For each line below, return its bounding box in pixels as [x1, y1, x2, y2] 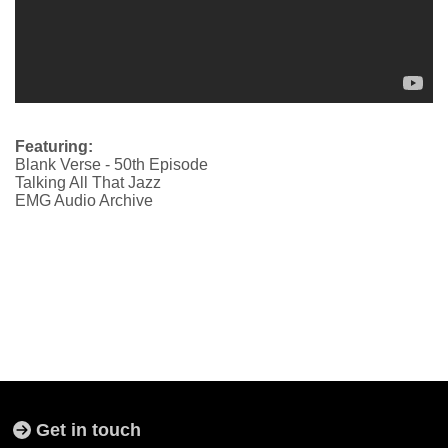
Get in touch [31, 420, 142, 441]
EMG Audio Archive [15, 192, 153, 210]
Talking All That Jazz [15, 174, 161, 192]
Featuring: [15, 138, 93, 156]
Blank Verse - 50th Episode [15, 156, 208, 174]
